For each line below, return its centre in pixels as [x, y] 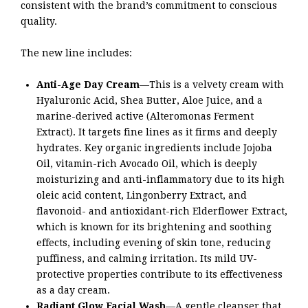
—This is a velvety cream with [212, 84]
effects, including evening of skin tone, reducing [154, 242]
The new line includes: [76, 53]
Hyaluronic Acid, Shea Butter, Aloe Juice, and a [150, 100]
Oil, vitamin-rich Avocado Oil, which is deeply [147, 163]
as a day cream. [73, 290]
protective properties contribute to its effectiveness [159, 274]
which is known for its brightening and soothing [154, 227]
